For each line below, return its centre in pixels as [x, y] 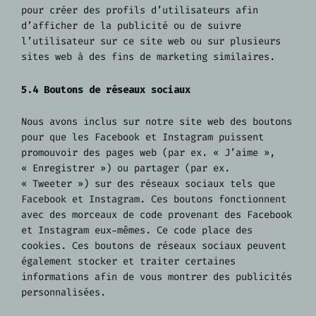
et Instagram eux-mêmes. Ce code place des [137, 230]
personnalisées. [63, 292]
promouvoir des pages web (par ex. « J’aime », [148, 152]
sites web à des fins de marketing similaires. [148, 57]
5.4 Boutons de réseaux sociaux [106, 90]
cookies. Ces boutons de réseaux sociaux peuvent [154, 245]
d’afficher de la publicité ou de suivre [131, 26]
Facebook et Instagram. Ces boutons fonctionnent [154, 199]
